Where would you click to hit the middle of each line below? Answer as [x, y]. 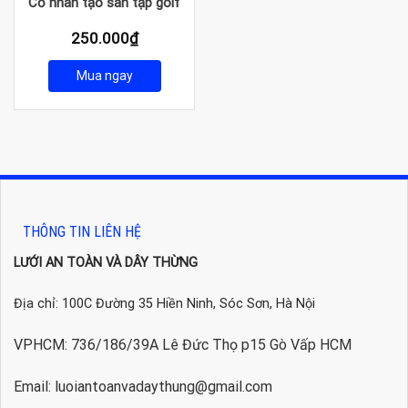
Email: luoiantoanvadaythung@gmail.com [143, 387]
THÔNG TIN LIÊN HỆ [82, 231]
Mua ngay [104, 76]
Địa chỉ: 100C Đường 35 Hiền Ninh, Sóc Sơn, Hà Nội [164, 304]
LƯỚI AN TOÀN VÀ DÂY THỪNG [106, 262]
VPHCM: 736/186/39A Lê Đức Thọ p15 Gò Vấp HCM [183, 345]
